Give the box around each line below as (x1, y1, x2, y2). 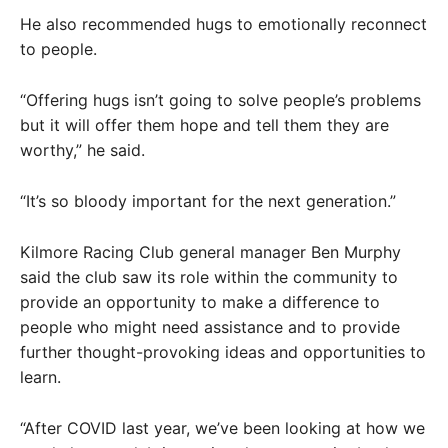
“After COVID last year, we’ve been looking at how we (20, 417, 425, 438)
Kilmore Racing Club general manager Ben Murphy (20, 241, 401, 262)
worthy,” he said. (20, 139, 145, 160)
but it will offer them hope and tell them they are (20, 114, 389, 135)
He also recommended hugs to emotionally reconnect (20, 13, 427, 34)
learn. (20, 366, 61, 387)
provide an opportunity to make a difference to (20, 291, 380, 312)
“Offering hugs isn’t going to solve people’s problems (20, 89, 421, 110)
